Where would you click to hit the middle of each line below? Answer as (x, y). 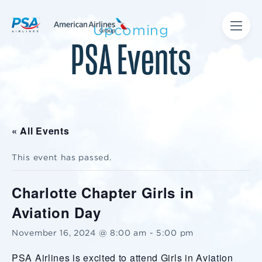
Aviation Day (56, 212)
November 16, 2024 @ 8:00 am (79, 233)
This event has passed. (62, 157)
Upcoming (131, 30)
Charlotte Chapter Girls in (103, 192)
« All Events (41, 131)
